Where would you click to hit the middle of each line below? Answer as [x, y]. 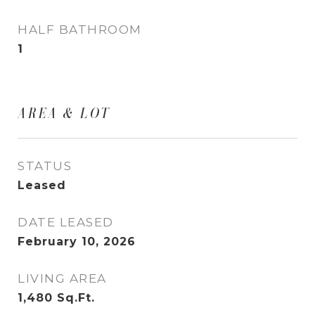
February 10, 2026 [77, 242]
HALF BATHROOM [80, 30]
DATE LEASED [66, 222]
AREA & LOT [64, 113]
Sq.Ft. [76, 298]
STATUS [45, 166]
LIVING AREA [62, 278]
